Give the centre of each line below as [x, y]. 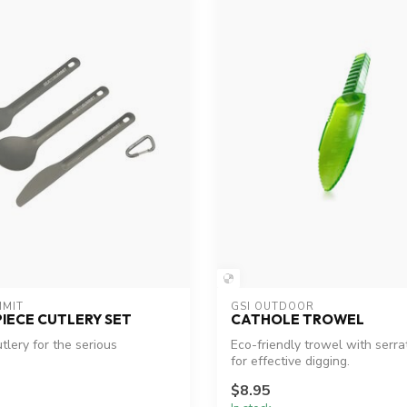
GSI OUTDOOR [273, 307]
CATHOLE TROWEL [298, 320]
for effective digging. [290, 362]
